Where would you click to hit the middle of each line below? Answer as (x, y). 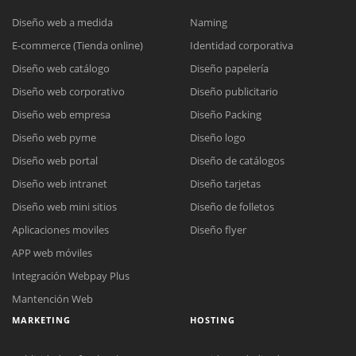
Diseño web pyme (54, 138)
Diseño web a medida (62, 23)
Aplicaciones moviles (60, 230)
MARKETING (41, 320)
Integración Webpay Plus (71, 276)
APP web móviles (52, 253)
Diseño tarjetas (225, 184)
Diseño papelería (229, 69)
